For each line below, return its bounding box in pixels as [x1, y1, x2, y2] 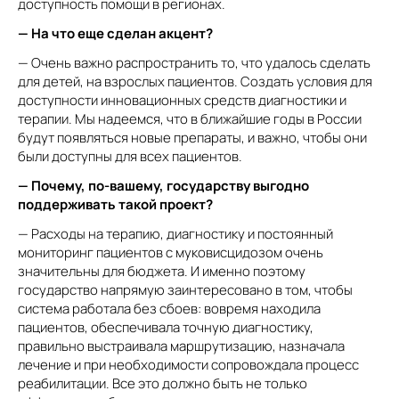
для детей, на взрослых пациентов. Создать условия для [18, 72, 372, 91]
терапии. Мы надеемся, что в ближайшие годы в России [18, 110, 362, 128]
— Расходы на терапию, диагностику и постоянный [18, 224, 333, 243]
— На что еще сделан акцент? [18, 24, 213, 43]
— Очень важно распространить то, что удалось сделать [18, 53, 370, 72]
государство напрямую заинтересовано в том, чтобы [18, 281, 353, 299]
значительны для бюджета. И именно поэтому [18, 262, 305, 281]
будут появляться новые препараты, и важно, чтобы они [18, 128, 367, 147]
